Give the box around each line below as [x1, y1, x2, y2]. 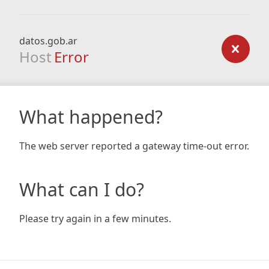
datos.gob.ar [19, 34, 77, 47]
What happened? [19, 104, 163, 129]
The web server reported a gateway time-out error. [19, 139, 249, 153]
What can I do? [19, 177, 144, 202]
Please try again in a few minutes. [19, 212, 171, 225]
